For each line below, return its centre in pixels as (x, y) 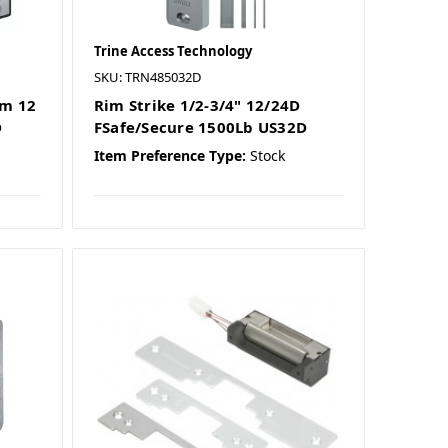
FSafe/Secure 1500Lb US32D (200, 127)
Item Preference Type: (169, 156)
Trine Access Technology (172, 51)
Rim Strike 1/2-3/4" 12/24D (197, 105)
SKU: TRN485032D (147, 77)
